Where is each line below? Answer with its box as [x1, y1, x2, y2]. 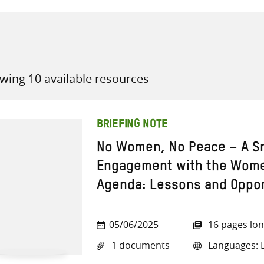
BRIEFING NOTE [97, 122, 169, 128]
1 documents [109, 239, 170, 252]
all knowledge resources [131, 73, 240, 87]
